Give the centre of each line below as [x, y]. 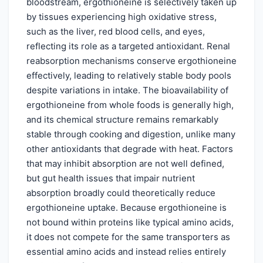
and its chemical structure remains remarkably [122, 119]
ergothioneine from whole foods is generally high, [130, 104]
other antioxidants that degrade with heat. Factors [130, 149]
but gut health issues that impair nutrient [111, 178]
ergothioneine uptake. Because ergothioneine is [127, 207]
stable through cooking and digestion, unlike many [131, 134]
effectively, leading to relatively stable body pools [129, 75]
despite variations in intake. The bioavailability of [127, 90]
